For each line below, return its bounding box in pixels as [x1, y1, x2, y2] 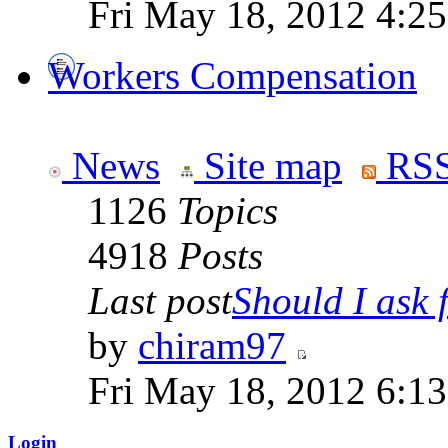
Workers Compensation [48, 54, 417, 98]
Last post [88, 279, 232, 323]
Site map [194, 144, 342, 188]
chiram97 [138, 324, 286, 368]
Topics [177, 189, 278, 233]
